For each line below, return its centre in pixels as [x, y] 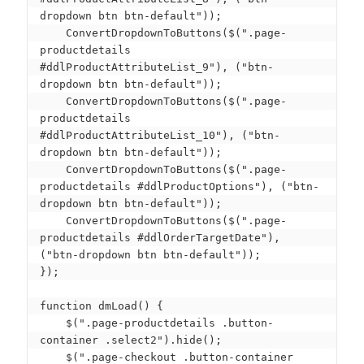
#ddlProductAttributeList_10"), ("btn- [160, 136]
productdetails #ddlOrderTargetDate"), [160, 238]
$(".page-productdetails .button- [53, 323]
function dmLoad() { [102, 306]
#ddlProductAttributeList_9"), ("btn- [157, 67]
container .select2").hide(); [131, 340]
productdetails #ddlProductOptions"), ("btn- [180, 187]
